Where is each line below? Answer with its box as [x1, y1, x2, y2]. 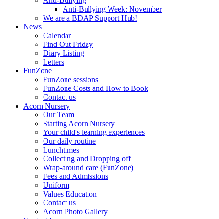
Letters [43, 58, 64, 66]
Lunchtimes [43, 146, 79, 154]
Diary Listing [43, 49, 84, 57]
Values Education [43, 190, 97, 198]
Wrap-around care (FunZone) [43, 163, 133, 172]
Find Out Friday [43, 40, 93, 48]
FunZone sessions [43, 75, 98, 84]
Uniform [43, 181, 69, 189]
